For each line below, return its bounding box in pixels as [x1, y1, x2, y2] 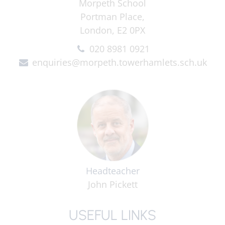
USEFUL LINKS [69, 206, 156, 223]
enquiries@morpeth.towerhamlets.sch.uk [32, 56, 207, 68]
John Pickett [87, 178, 138, 190]
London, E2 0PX [80, 24, 145, 36]
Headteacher [85, 165, 140, 177]
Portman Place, [80, 11, 145, 23]
